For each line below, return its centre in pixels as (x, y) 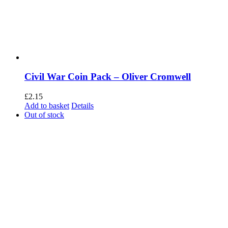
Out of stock (44, 115)
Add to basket (47, 106)
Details (82, 106)
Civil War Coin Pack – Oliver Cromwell (108, 77)
